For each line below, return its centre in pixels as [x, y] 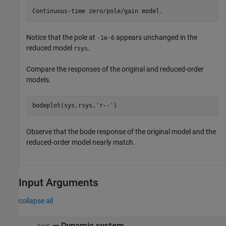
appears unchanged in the [156, 37]
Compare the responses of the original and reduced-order [115, 69]
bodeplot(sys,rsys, [64, 106]
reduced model [50, 48]
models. [39, 79]
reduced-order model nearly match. [81, 142]
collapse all [36, 201]
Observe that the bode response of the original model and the [121, 131]
